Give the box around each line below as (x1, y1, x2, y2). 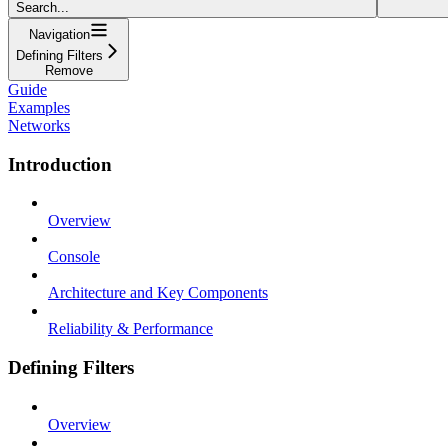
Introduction (8, 153, 112, 175)
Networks (8, 116, 70, 134)
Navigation (29, 26, 90, 42)
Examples (8, 98, 70, 116)
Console (48, 248, 100, 266)
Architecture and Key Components (48, 284, 268, 302)
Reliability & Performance (48, 320, 213, 338)
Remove (44, 62, 93, 78)
